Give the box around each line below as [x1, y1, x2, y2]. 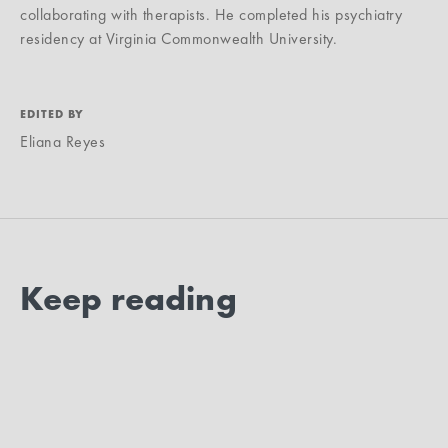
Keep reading [20, 276, 237, 320]
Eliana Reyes [20, 130, 105, 152]
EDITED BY [20, 105, 84, 122]
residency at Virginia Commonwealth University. [20, 27, 337, 49]
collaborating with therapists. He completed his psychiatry [20, 3, 402, 25]
